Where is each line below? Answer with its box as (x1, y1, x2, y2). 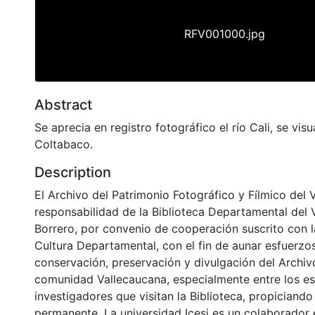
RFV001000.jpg (184, 26, 265, 41)
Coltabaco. (34, 136, 93, 151)
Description (34, 163, 111, 181)
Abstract (34, 96, 92, 113)
